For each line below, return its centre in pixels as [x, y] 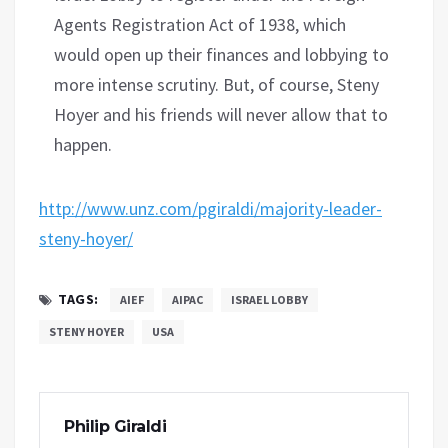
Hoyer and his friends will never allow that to [221, 114]
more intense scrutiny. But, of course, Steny [216, 84]
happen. [83, 144]
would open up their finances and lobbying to [221, 54]
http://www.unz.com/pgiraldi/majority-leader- [210, 208]
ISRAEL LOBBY [269, 299]
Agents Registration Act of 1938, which [200, 24]
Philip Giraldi [115, 426]
